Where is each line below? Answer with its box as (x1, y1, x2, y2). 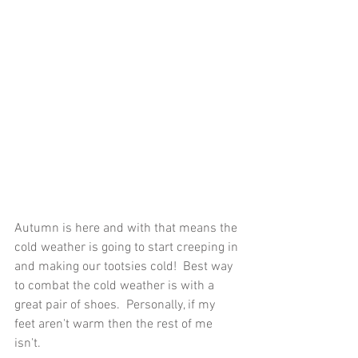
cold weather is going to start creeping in (14, 239, 241, 256)
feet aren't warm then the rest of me (14, 316, 216, 332)
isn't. (14, 335, 44, 352)
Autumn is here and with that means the (14, 220, 241, 237)
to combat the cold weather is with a (14, 277, 217, 294)
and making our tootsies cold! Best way (14, 258, 236, 275)
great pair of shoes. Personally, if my (14, 296, 218, 313)
